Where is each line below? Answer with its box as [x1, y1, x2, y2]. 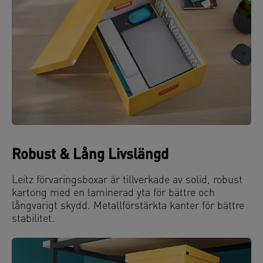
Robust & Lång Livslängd [12, 148, 168, 163]
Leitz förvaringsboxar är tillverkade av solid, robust [12, 174, 242, 186]
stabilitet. [12, 213, 55, 225]
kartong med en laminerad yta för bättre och [12, 187, 215, 199]
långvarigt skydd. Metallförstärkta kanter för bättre [12, 200, 244, 212]
